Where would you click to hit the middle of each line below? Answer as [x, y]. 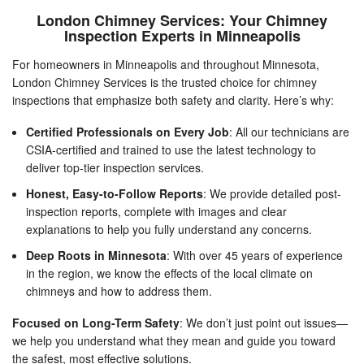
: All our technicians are [289, 132]
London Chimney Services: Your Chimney [182, 21]
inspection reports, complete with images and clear [156, 212]
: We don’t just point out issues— [264, 323]
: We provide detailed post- [272, 194]
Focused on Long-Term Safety [96, 323]
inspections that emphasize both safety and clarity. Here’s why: [173, 100]
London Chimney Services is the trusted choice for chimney [165, 82]
